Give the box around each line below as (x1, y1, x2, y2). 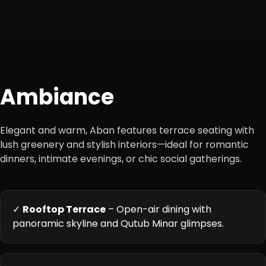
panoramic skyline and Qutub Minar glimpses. (12, 217, 224, 230)
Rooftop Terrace (23, 202, 106, 216)
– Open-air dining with (106, 202, 211, 216)
